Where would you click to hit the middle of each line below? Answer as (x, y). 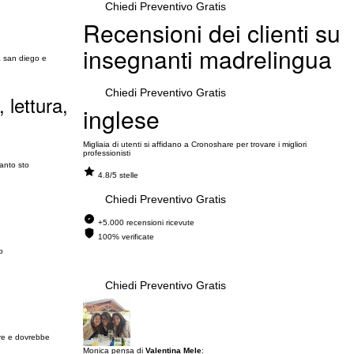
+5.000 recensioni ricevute (146, 222)
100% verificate (126, 237)
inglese (121, 119)
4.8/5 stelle (118, 175)
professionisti (106, 153)
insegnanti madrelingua (207, 59)
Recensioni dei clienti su (211, 33)
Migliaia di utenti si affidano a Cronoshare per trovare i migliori (194, 144)
